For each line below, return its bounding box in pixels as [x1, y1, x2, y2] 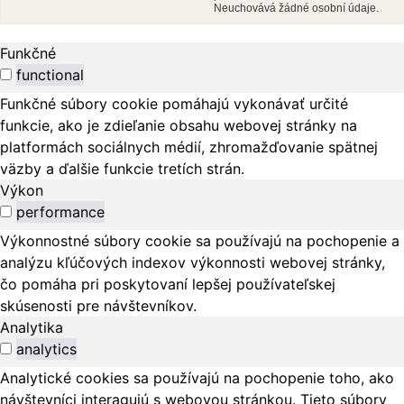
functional [16, 65, 84, 84]
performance [16, 202, 105, 221]
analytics [16, 339, 77, 358]
